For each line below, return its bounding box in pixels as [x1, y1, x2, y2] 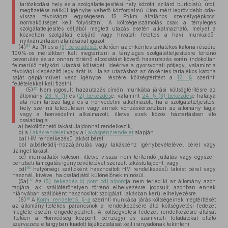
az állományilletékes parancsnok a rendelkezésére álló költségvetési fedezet [12, 203, 216, 209]
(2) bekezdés [77, 93, 111, 99]
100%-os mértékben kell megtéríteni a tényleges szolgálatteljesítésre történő [12, 50, 216, 56]
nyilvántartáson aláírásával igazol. [19, 38, 106, 44]
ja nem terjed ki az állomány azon [126, 178, 216, 184]
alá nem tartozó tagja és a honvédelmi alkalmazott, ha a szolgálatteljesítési [19, 99, 216, 105]
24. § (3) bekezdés [141, 93, 192, 99]
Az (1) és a [31, 44, 60, 50]
